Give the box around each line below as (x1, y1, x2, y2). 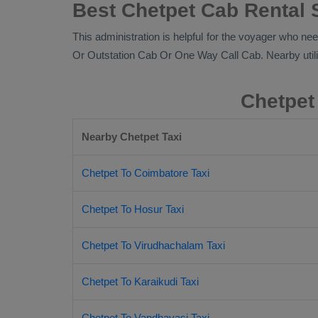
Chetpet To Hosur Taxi (82, 203, 184, 215)
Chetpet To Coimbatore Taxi (82, 167, 209, 179)
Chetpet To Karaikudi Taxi (82, 275, 199, 287)
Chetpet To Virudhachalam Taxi (82, 239, 225, 251)
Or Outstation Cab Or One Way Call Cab (72, 49, 261, 61)
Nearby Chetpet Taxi (82, 131, 182, 143)
